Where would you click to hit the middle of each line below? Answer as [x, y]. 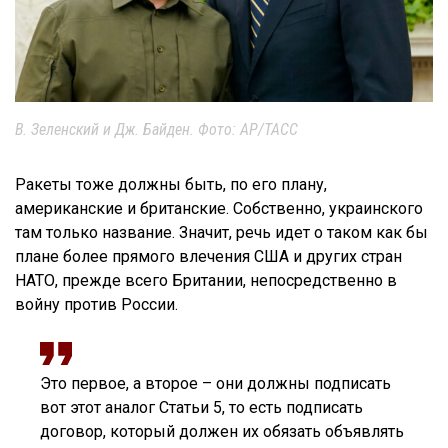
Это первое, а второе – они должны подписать [215, 384]
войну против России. [96, 305]
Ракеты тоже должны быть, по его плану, [171, 185]
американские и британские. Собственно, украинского [219, 209]
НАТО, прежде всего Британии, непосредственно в [206, 281]
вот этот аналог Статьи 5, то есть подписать [201, 408]
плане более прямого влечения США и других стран [208, 257]
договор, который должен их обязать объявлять [222, 432]
